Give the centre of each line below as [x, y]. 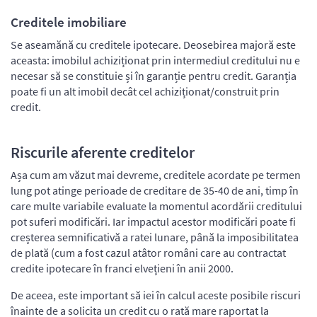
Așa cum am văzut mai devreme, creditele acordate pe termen [156, 174]
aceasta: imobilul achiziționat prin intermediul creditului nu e [155, 60]
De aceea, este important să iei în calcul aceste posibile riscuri [156, 295]
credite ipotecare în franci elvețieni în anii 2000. [122, 268]
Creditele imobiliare [69, 22]
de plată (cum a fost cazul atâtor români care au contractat [148, 252]
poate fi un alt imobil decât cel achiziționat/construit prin [145, 91]
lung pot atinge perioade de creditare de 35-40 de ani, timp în [155, 190]
